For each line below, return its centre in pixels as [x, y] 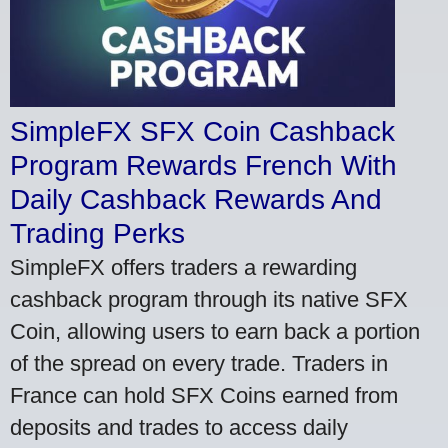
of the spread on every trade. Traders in [199, 364]
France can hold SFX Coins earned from [204, 396]
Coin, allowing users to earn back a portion [215, 332]
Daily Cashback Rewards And [196, 200]
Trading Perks [97, 234]
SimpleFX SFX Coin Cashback [202, 132]
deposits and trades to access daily [179, 428]
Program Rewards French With [203, 166]
